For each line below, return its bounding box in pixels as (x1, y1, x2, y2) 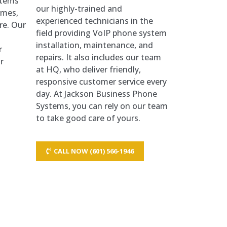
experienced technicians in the (36, 15, 153, 26)
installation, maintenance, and (36, 39, 153, 51)
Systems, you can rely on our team (36, 100, 168, 111)
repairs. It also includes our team (36, 51, 161, 63)
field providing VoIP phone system (36, 27, 167, 39)
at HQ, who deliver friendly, (36, 63, 141, 75)
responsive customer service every (36, 75, 167, 87)
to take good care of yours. (36, 112, 140, 124)
